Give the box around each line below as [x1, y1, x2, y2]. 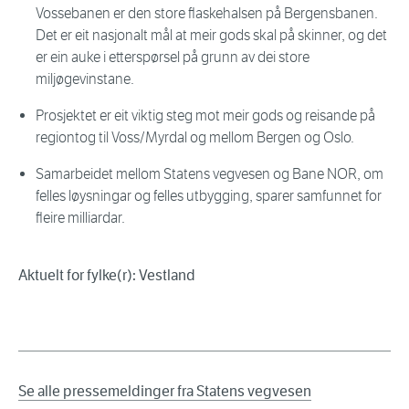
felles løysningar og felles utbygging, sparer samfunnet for [36, 187, 382, 205]
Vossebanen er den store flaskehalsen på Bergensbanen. [36, 5, 378, 23]
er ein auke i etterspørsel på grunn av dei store [36, 48, 309, 67]
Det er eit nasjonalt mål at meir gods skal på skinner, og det [36, 26, 387, 45]
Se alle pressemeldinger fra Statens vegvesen [18, 383, 311, 401]
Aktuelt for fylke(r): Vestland [18, 267, 195, 285]
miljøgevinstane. [36, 70, 134, 89]
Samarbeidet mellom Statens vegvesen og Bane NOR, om [36, 165, 383, 184]
